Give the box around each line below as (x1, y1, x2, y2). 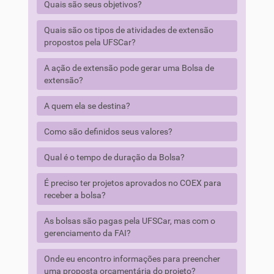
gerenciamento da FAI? (43, 228, 131, 238)
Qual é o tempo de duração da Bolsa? (43, 152, 185, 162)
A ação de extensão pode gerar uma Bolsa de (43, 63, 214, 73)
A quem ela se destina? (43, 101, 130, 111)
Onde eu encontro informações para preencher (43, 254, 220, 264)
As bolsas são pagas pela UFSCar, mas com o (43, 216, 215, 226)
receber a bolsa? (43, 190, 106, 200)
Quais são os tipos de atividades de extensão (43, 25, 213, 35)
